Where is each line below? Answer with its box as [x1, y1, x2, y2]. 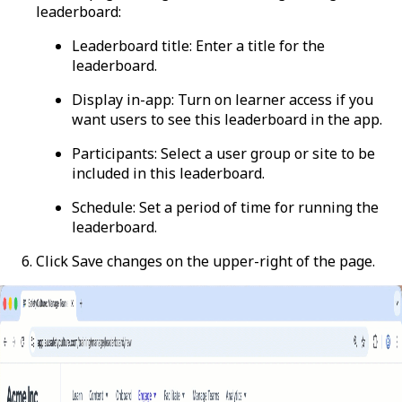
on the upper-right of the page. [162, 250, 375, 271]
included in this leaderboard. [72, 162, 265, 183]
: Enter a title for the [189, 35, 325, 56]
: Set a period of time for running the [133, 197, 379, 217]
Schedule [72, 197, 133, 217]
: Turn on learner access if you [171, 89, 373, 109]
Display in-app [72, 89, 171, 109]
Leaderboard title [72, 35, 189, 56]
